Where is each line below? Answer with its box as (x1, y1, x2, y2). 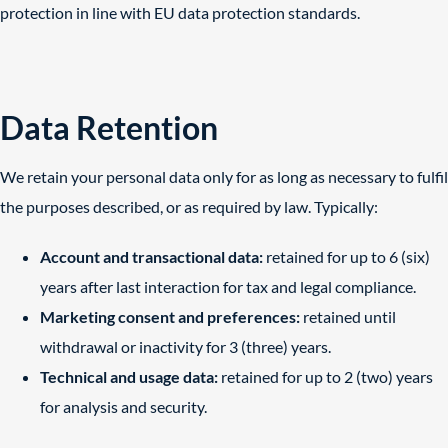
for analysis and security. (40, 397, 207, 416)
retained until (300, 307, 396, 326)
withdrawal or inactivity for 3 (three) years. (40, 337, 331, 356)
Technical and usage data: (40, 367, 218, 386)
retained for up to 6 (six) (263, 247, 430, 266)
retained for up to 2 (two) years (218, 367, 433, 386)
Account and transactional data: (40, 247, 263, 266)
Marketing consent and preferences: (40, 307, 300, 326)
